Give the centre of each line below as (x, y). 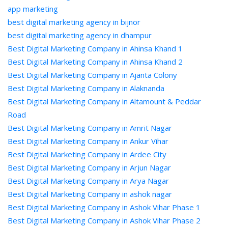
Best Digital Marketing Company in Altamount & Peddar (104, 101)
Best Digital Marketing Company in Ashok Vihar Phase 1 (104, 207)
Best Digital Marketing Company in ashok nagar (90, 194)
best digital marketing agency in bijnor (74, 22)
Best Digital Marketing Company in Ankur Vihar (88, 141)
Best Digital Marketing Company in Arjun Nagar (89, 167)
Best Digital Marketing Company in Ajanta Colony (92, 75)
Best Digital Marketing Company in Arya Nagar (88, 181)
